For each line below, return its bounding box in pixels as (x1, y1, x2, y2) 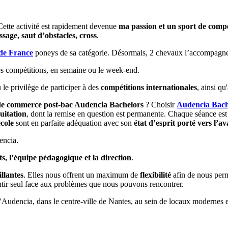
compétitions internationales (101, 82, 197, 92)
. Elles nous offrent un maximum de (23, 170, 140, 179)
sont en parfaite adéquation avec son (14, 118, 134, 127)
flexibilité (140, 170, 171, 179)
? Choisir (144, 100, 177, 109)
